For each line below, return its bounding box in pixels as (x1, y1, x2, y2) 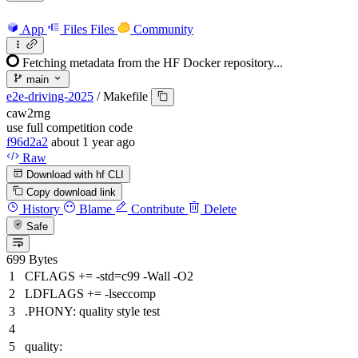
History (19, 202, 60, 217)
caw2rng (6, 105, 50, 120)
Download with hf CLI (23, 168, 125, 181)
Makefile (103, 89, 148, 104)
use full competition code (6, 120, 133, 134)
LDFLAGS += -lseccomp (25, 286, 156, 300)
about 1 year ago (51, 134, 135, 149)
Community (133, 22, 193, 36)
